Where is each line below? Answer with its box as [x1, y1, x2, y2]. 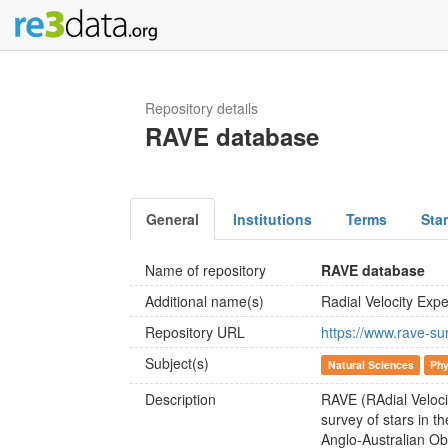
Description [145, 389, 216, 409]
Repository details [145, 98, 258, 118]
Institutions [233, 209, 312, 229]
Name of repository [145, 260, 266, 280]
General [146, 209, 199, 229]
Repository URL [145, 322, 245, 342]
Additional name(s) [145, 291, 264, 311]
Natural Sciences [327, 357, 414, 372]
